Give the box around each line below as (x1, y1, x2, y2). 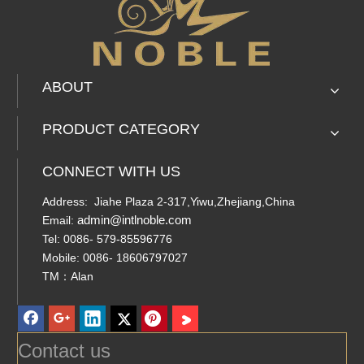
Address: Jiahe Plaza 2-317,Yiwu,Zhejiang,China (42, 195, 295, 208)
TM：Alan (42, 270, 93, 283)
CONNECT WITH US (42, 163, 180, 180)
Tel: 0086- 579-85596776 (42, 232, 172, 245)
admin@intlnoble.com (77, 213, 192, 227)
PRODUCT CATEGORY (42, 121, 200, 137)
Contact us (18, 340, 110, 362)
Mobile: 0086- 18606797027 (42, 251, 188, 264)
